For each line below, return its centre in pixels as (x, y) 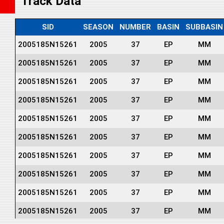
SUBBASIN (204, 27)
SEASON (98, 27)
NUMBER (135, 27)
